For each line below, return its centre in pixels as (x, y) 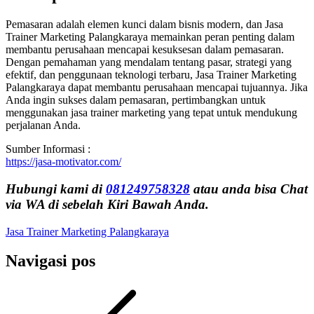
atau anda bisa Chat (249, 189)
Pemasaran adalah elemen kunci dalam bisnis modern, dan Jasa (144, 25)
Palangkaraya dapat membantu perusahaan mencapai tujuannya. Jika (157, 88)
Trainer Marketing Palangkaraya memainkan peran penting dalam (150, 37)
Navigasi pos (50, 261)
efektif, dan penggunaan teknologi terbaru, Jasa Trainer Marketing (151, 75)
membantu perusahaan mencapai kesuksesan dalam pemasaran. (145, 50)
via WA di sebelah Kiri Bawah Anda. (107, 204)
